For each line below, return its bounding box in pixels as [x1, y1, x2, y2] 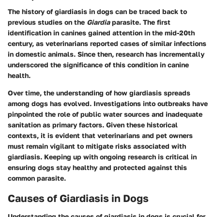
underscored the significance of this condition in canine [8, 60, 189, 69]
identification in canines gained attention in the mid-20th [8, 28, 195, 37]
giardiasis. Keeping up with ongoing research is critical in [8, 152, 197, 161]
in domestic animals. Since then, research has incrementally [8, 49, 204, 58]
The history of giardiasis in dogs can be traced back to [8, 7, 187, 15]
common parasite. [8, 173, 66, 182]
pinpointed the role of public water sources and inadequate [8, 109, 202, 118]
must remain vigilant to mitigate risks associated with [8, 141, 186, 150]
